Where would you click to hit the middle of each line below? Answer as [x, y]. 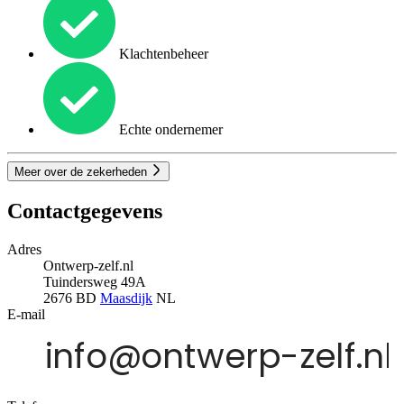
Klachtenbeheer [162, 54]
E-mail [26, 315]
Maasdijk [126, 298]
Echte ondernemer [169, 130]
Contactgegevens [85, 211]
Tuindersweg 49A [95, 282]
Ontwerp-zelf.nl [88, 266]
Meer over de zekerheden [83, 172]
